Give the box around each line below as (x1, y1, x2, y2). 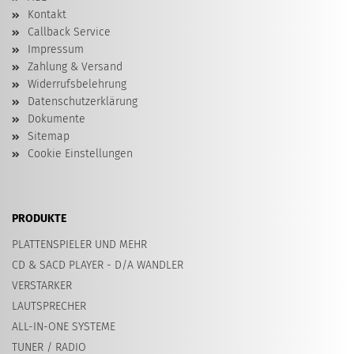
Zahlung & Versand (28, 60, 122, 74)
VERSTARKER (12, 279, 72, 293)
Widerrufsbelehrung (28, 77, 126, 92)
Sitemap (28, 130, 70, 144)
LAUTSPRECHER (12, 299, 86, 314)
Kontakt (28, 8, 66, 22)
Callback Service (28, 25, 111, 40)
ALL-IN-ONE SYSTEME (12, 320, 115, 334)
